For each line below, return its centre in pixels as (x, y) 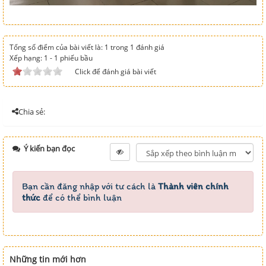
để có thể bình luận (81, 197)
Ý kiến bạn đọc (48, 148)
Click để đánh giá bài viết (115, 71)
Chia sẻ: (32, 111)
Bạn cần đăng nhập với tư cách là (90, 186)
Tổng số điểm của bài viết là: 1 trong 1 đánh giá (87, 47)
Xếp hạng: (27, 58)
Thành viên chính (193, 186)
